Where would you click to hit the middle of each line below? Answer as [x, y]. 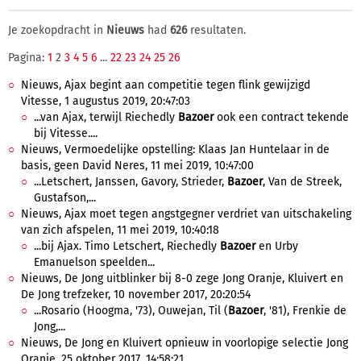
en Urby [277, 246]
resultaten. [216, 30]
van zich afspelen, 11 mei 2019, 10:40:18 [120, 230]
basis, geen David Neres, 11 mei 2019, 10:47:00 [137, 166]
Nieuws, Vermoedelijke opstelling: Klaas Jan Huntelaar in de [175, 149]
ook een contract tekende [281, 117]
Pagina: [28, 58]
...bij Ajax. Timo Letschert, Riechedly [127, 246]
